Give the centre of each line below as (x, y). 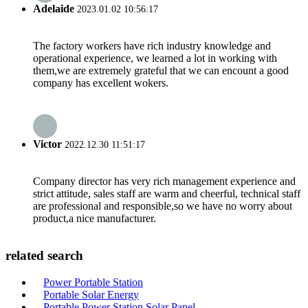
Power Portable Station (93, 282)
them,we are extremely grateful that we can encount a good (161, 70)
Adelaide (54, 8)
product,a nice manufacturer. (95, 219)
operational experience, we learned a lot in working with (155, 58)
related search (44, 256)
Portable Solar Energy (91, 294)
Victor (47, 144)
